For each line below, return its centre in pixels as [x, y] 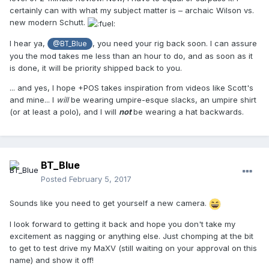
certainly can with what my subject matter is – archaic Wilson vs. [132, 11]
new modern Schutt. [49, 23]
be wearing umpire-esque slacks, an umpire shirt [164, 99]
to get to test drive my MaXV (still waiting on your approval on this [133, 248]
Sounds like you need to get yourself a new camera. [109, 203]
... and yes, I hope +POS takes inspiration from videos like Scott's [131, 87]
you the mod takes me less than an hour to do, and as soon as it [131, 56]
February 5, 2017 [100, 179]
